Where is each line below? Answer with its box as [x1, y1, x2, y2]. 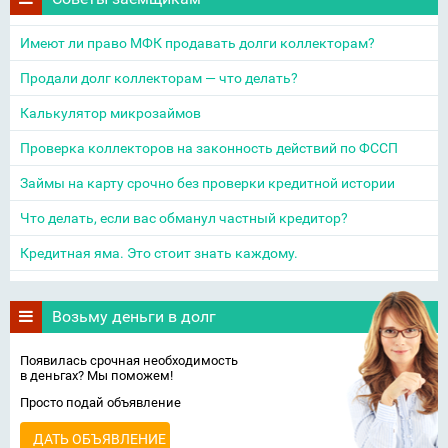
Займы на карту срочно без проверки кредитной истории [20, 175, 395, 191]
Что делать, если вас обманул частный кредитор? [20, 210, 348, 226]
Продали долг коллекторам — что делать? [20, 70, 298, 86]
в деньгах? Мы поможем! [20, 368, 173, 383]
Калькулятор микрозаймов [20, 105, 201, 121]
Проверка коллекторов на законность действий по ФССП [20, 140, 398, 156]
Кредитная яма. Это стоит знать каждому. [20, 245, 298, 261]
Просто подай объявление [20, 395, 181, 410]
